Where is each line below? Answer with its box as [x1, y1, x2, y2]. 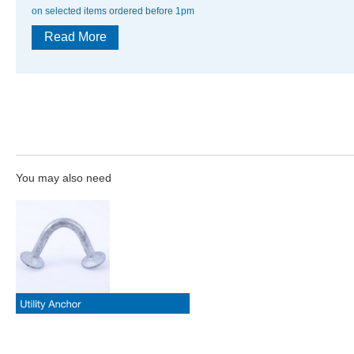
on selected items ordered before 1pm [32, 5, 194, 17]
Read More [43, 30, 107, 44]
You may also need [16, 171, 111, 184]
